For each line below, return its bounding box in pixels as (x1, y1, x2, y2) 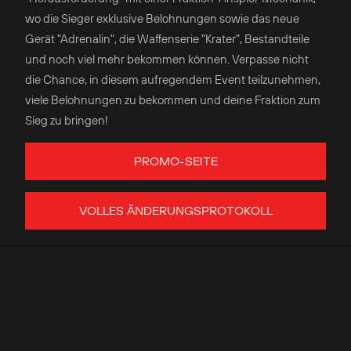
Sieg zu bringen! (25, 113, 108, 128)
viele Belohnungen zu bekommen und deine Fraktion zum (25, 92, 320, 107)
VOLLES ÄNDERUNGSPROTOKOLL (78, 204, 273, 218)
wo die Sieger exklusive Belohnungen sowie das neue (25, 11, 299, 26)
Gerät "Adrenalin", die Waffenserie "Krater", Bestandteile (25, 31, 309, 46)
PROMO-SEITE (133, 154, 218, 168)
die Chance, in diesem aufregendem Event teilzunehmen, (25, 72, 320, 87)
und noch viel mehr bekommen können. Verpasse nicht (25, 52, 309, 67)
